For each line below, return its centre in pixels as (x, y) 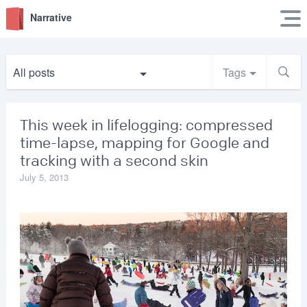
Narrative (51, 17)
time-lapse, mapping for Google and (144, 143)
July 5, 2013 (44, 177)
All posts (34, 72)
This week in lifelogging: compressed (146, 125)
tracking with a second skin (114, 161)
